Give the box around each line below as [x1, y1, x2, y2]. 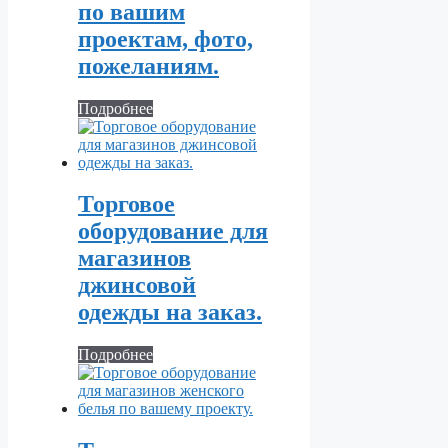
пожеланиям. [78, 52, 219, 79]
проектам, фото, [78, 25, 253, 52]
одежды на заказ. [78, 299, 262, 326]
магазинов [78, 245, 191, 272]
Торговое [78, 191, 175, 218]
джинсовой [78, 272, 196, 299]
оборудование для [78, 218, 268, 245]
